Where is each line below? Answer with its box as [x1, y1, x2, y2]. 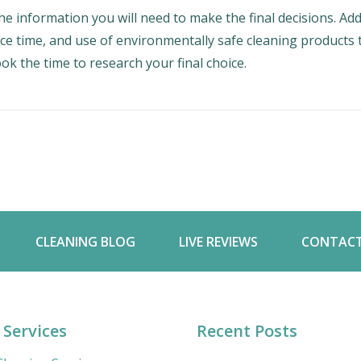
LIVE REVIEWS [179, 233, 258, 251]
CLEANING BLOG [35, 233, 135, 251]
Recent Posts [197, 320, 297, 342]
